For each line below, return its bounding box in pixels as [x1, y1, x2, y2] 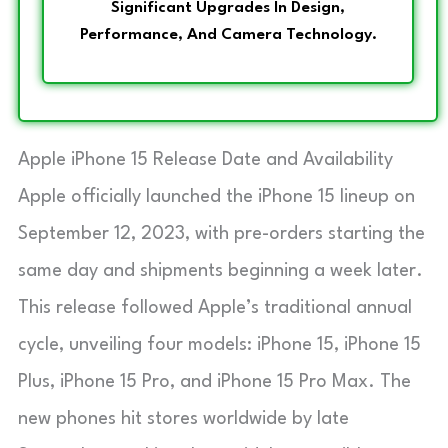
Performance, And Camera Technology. [79, 26, 377, 43]
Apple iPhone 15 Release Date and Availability [18, 150, 393, 169]
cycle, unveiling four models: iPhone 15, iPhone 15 [18, 335, 421, 354]
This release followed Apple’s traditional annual [18, 298, 412, 317]
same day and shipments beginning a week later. [18, 261, 423, 280]
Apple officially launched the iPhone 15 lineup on [18, 187, 415, 206]
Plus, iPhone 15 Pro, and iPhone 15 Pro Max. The [18, 372, 411, 391]
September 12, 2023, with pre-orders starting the [18, 224, 425, 243]
